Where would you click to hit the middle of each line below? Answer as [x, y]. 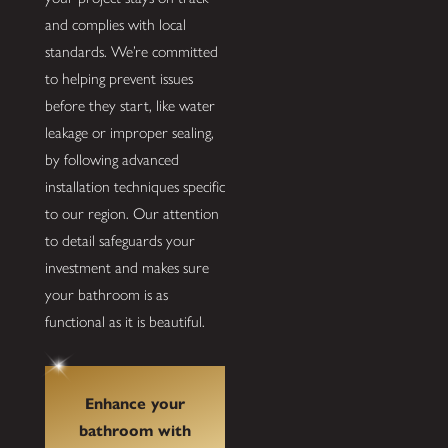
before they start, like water [129, 105]
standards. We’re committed [131, 51]
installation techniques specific [134, 186]
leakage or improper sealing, [129, 132]
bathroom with [134, 430]
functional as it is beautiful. [124, 321]
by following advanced [111, 159]
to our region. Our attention [131, 213]
